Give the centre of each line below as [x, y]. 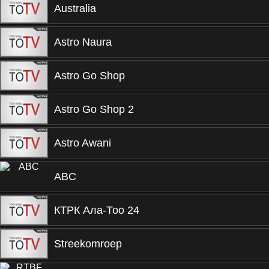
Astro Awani [83, 143]
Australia [75, 8]
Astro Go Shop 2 [94, 109]
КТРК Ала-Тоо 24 [97, 210]
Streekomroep [88, 244]
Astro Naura [83, 42]
